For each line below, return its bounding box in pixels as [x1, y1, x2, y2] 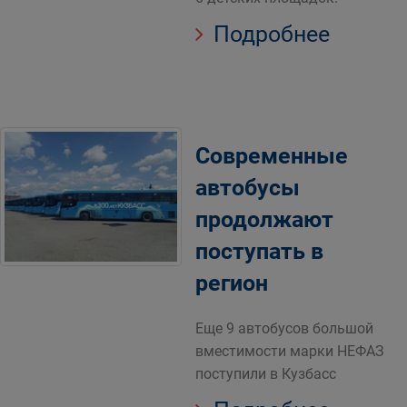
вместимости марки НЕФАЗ [195, 342, 384, 360]
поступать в [195, 238, 323, 264]
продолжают [195, 206, 333, 233]
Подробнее [208, 21, 330, 47]
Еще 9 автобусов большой [195, 320, 373, 337]
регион [195, 270, 268, 296]
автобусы [195, 174, 300, 201]
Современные [195, 143, 348, 169]
